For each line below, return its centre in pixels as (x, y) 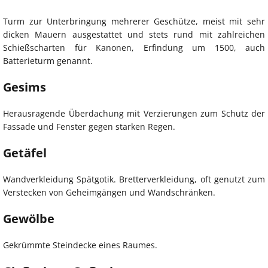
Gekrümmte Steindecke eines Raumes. (80, 245)
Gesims (25, 87)
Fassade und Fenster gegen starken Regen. (89, 126)
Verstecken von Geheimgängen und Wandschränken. (109, 192)
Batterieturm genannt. (48, 60)
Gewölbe (29, 218)
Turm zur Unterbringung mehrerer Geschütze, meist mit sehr (134, 21)
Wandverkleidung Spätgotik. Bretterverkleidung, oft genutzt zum (134, 179)
